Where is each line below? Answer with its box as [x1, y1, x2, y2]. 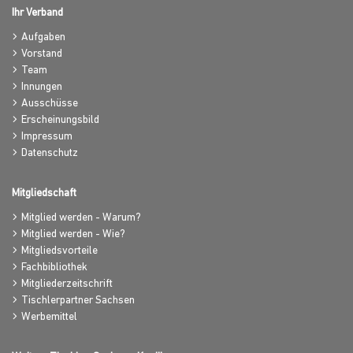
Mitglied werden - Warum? [21, 212, 141, 224]
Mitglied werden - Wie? [21, 229, 125, 240]
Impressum [21, 131, 72, 143]
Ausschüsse [21, 98, 78, 110]
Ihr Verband [12, 7, 63, 19]
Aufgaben [21, 32, 65, 43]
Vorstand [21, 48, 62, 60]
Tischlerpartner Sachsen [21, 295, 135, 307]
